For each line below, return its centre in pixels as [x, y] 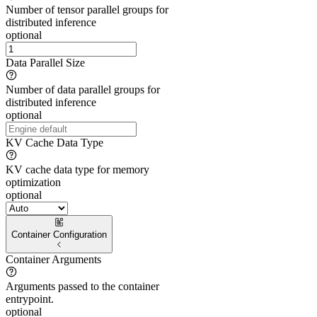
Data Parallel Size [45, 63]
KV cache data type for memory [77, 170]
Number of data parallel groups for [83, 90]
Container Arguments [53, 260]
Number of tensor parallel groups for [87, 10]
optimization [33, 183]
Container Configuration [59, 234]
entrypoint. [30, 299]
